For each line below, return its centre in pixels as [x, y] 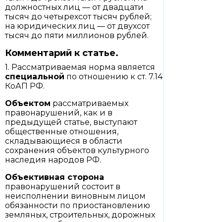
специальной [35, 77]
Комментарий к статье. [62, 53]
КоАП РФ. [25, 86]
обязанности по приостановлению [78, 205]
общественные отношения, [62, 132]
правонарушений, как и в [59, 113]
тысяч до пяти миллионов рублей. [77, 35]
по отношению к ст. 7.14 [113, 77]
